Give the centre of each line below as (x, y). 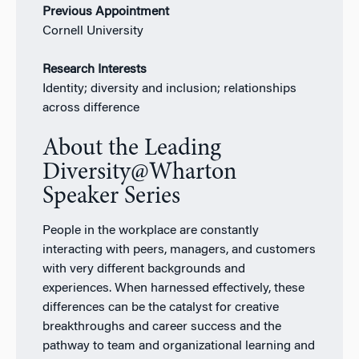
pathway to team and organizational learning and (178, 347)
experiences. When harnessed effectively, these (173, 289)
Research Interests (94, 70)
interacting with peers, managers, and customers (179, 250)
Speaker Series (111, 198)
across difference (91, 109)
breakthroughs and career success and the (161, 327)
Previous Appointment (105, 12)
